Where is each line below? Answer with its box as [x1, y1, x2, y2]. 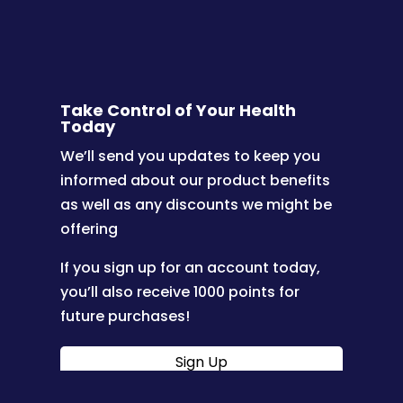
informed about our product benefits [60, 169, 331, 191]
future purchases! [60, 305, 191, 327]
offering [60, 218, 119, 239]
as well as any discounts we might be [60, 193, 333, 215]
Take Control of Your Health [60, 98, 297, 121]
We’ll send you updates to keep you [60, 145, 321, 166]
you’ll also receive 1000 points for [60, 281, 300, 302]
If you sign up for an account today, [60, 256, 321, 278]
